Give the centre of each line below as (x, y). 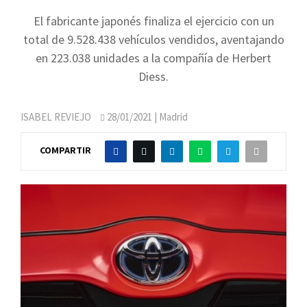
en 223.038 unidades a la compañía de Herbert (153, 58)
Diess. (153, 76)
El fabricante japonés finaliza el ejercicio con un (153, 21)
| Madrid (170, 117)
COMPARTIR (65, 150)
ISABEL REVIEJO (56, 117)
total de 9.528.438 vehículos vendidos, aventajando (153, 39)
